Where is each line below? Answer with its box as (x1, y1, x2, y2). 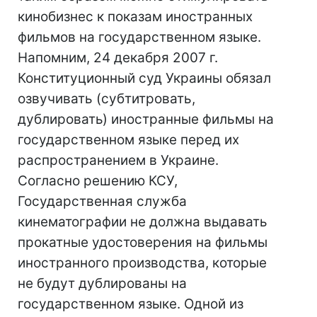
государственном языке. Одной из (18, 296, 243, 312)
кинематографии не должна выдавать (18, 214, 267, 230)
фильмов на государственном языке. (18, 29, 261, 45)
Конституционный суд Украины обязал (18, 70, 271, 86)
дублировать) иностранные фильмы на (18, 111, 274, 127)
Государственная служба (18, 193, 187, 209)
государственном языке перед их (18, 132, 239, 148)
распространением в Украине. (18, 152, 219, 168)
